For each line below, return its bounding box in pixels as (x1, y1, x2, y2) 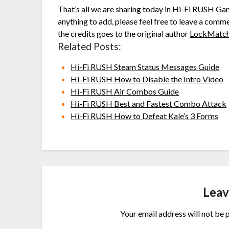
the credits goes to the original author (58, 29, 190, 39)
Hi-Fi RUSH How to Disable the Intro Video (71, 74, 224, 84)
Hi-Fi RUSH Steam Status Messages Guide (71, 62, 220, 72)
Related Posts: (58, 41, 122, 53)
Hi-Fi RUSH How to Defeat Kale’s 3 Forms (71, 111, 219, 121)
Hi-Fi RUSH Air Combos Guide (71, 86, 179, 97)
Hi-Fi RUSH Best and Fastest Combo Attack (71, 99, 227, 109)
